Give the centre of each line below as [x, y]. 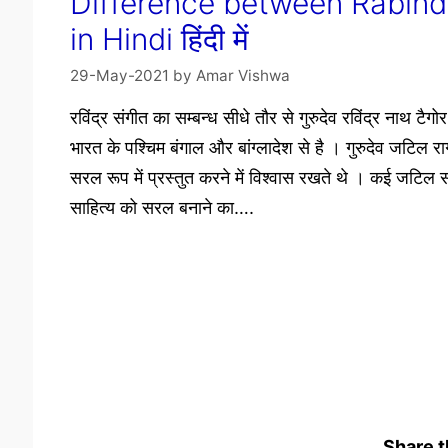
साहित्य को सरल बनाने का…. [161, 208]
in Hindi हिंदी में [159, 39]
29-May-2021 [119, 75]
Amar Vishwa [242, 75]
